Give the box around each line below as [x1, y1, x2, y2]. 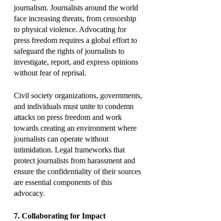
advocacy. [14, 188, 45, 197]
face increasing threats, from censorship [14, 14, 138, 23]
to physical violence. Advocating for [14, 25, 128, 34]
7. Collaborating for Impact [14, 211, 106, 220]
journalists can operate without [14, 134, 110, 143]
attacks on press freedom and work [14, 112, 124, 121]
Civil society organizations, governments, [14, 91, 144, 100]
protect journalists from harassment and [14, 156, 137, 165]
